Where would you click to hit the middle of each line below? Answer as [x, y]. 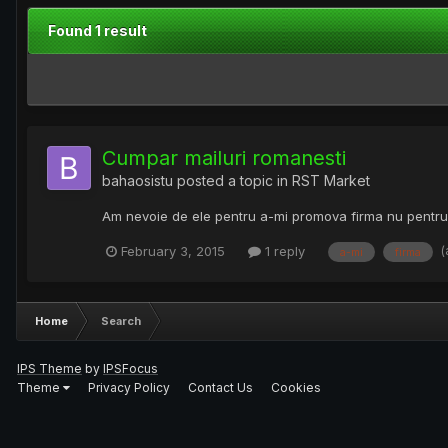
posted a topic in [232, 181]
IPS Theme [49, 368]
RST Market [331, 181]
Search [121, 320]
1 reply [283, 251]
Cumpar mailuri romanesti [224, 158]
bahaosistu [137, 181]
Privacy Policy [129, 387]
